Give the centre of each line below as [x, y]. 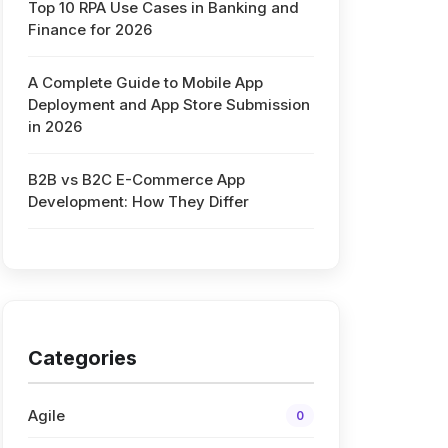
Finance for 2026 [89, 29]
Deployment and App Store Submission [168, 104]
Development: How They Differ [138, 201]
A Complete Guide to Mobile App [145, 82]
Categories [82, 358]
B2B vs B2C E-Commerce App [136, 179]
